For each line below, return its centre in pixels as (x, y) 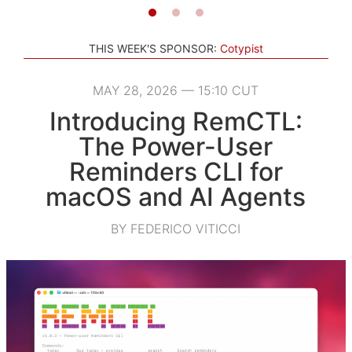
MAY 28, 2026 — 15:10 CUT (176, 90)
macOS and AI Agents (176, 196)
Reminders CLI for (176, 171)
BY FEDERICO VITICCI (176, 228)
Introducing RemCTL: (176, 121)
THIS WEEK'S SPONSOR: (153, 48)
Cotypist (242, 48)
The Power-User (176, 146)
